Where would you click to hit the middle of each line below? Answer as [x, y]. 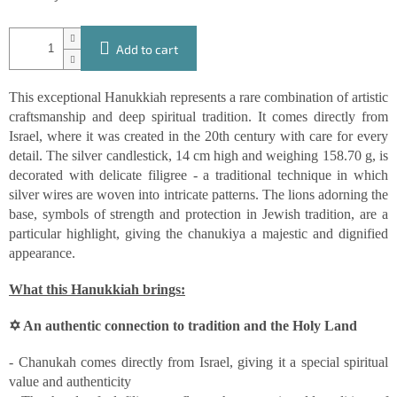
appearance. [42, 253]
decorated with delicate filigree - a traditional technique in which [198, 175]
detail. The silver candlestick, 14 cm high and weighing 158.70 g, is [198, 156]
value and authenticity [70, 382]
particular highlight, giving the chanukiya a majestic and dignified [198, 234]
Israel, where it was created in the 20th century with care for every [198, 136]
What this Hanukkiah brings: [97, 290]
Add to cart [147, 50]
